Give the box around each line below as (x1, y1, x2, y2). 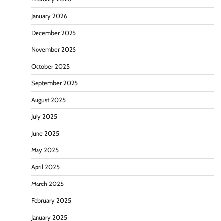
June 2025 (31, 130, 59, 138)
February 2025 (31, 197, 71, 205)
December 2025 (31, 29, 76, 37)
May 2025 (31, 147, 59, 154)
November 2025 (31, 46, 76, 54)
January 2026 (31, 12, 67, 20)
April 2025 (31, 163, 60, 171)
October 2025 (31, 63, 70, 71)
